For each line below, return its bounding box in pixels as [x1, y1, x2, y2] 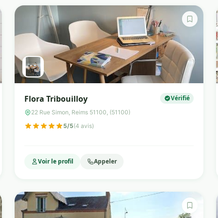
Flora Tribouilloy [24, 93, 88, 104]
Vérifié [170, 94, 190, 102]
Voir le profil [38, 157, 74, 165]
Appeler [94, 157, 117, 165]
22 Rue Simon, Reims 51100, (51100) [31, 109, 131, 116]
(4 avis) [73, 122, 94, 129]
